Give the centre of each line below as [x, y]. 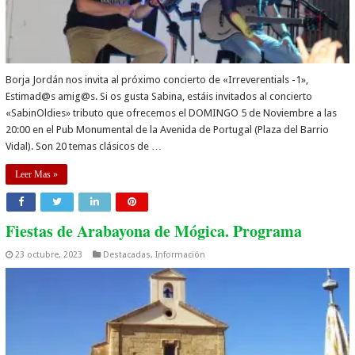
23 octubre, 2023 [49, 255]
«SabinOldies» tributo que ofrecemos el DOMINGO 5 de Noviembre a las [172, 113]
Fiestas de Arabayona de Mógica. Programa [154, 231]
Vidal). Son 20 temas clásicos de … [84, 147]
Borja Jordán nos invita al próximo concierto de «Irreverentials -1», [157, 80]
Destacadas [127, 255]
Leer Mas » [37, 175]
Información [181, 255]
